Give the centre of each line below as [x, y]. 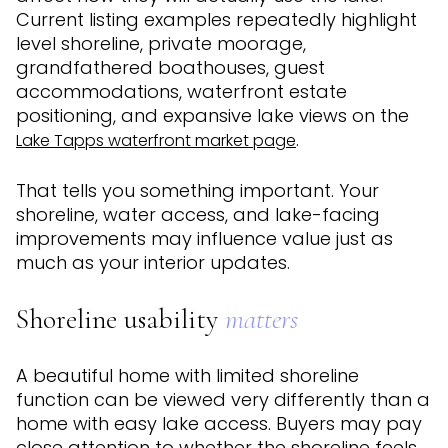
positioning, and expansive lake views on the [212, 116]
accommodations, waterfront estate [181, 92]
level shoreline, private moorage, [161, 44]
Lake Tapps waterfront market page [156, 141]
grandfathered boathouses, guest [170, 68]
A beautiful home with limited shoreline [187, 376]
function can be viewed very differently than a [223, 400]
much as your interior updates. [153, 262]
